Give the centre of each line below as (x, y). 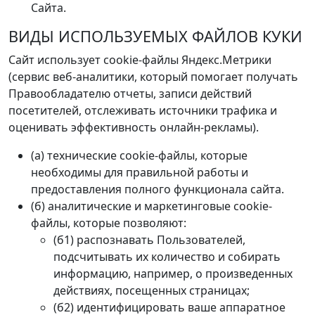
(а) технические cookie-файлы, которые (139, 156)
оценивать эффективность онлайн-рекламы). (134, 128)
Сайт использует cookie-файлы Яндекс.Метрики (140, 60)
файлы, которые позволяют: (109, 223)
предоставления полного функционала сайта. (157, 189)
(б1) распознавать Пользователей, (149, 240)
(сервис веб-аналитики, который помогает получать (153, 77)
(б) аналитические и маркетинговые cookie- (152, 206)
